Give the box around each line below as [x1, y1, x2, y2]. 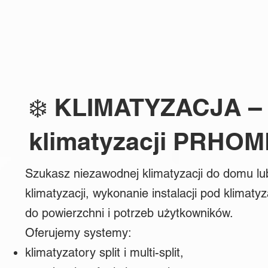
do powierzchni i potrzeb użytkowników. [25, 206, 233, 220]
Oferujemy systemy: [25, 226, 132, 240]
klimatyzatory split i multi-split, [25, 245, 184, 260]
